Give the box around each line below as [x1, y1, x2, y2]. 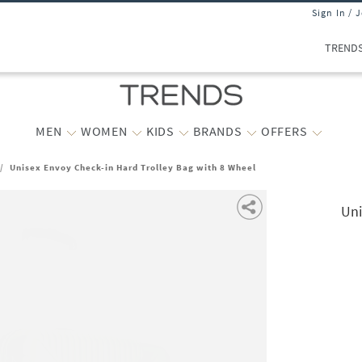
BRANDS [192, 123, 242, 139]
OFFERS [260, 123, 308, 139]
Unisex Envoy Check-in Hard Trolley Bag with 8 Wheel [10, 162, 256, 173]
